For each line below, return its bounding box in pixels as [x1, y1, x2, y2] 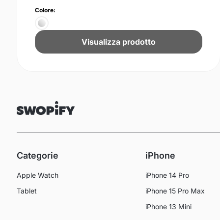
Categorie [17, 150, 58, 161]
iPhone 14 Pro [145, 171, 189, 180]
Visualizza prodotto [81, 37, 156, 47]
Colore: [35, 6, 55, 14]
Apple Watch [17, 171, 58, 180]
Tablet [17, 187, 37, 195]
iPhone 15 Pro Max [145, 187, 205, 195]
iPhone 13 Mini [145, 202, 192, 211]
